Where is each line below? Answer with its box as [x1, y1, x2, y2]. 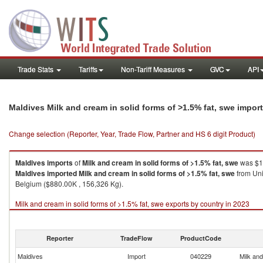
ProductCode [180, 234, 221, 242]
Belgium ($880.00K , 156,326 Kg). [15, 178, 123, 188]
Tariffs [79, 64, 97, 74]
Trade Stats [18, 64, 55, 74]
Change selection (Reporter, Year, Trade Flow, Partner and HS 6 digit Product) [9, 129, 255, 139]
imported [47, 168, 77, 178]
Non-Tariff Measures [121, 64, 187, 74]
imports [47, 157, 73, 168]
